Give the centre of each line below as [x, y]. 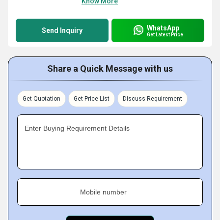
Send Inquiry [62, 30]
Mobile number [103, 192]
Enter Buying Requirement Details [77, 128]
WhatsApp [163, 28]
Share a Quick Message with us [110, 69]
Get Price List [92, 99]
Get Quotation [41, 99]
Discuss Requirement [152, 99]
